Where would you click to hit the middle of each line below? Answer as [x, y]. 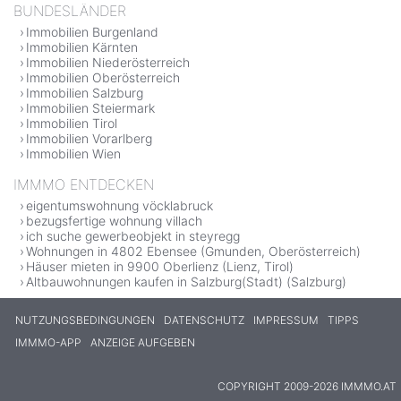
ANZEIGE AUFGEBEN [143, 342]
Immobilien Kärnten [82, 47]
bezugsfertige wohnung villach [114, 220]
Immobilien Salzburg [85, 92]
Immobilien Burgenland [92, 31]
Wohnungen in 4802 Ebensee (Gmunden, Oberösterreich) [193, 251]
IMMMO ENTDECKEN [84, 184]
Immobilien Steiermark [90, 107]
